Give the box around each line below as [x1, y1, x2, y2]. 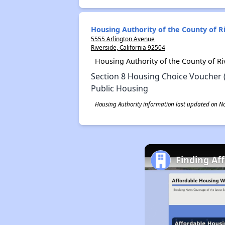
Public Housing [90, 83, 148, 94]
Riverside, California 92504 [90, 43, 165, 51]
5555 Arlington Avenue [90, 35, 155, 43]
